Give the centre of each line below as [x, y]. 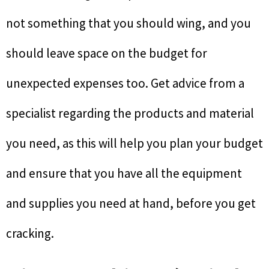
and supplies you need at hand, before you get [131, 203]
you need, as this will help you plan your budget [134, 143]
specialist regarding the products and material [130, 113]
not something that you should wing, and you [128, 23]
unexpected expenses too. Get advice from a [125, 83]
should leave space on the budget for [107, 53]
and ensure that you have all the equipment [124, 173]
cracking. [30, 233]
